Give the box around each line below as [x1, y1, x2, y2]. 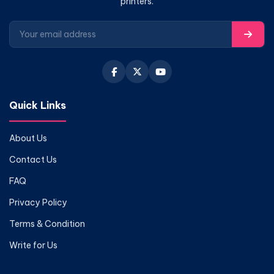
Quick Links [9, 99, 66, 111]
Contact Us [9, 154, 57, 165]
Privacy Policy [9, 197, 67, 208]
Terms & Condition [9, 218, 85, 229]
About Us [9, 133, 47, 144]
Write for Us [9, 240, 57, 251]
